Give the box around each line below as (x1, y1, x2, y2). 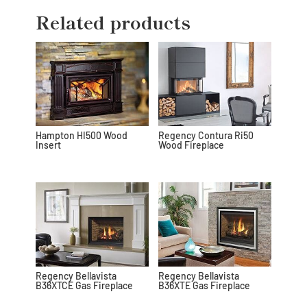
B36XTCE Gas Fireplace (36, 280, 134, 292)
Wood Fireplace (158, 139, 224, 151)
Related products (36, 8, 191, 34)
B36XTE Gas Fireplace (158, 280, 250, 292)
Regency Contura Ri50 (158, 130, 254, 142)
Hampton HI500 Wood (36, 130, 128, 142)
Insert (36, 139, 62, 151)
